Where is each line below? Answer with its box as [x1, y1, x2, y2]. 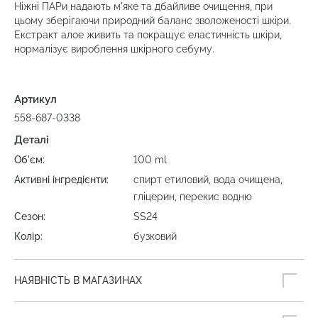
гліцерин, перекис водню [133, 191, 253, 203]
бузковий [133, 231, 177, 243]
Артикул [14, 93, 57, 106]
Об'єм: [14, 154, 45, 166]
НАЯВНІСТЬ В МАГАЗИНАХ [14, 275, 142, 287]
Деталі [14, 133, 49, 147]
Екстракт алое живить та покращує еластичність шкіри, [14, 29, 282, 41]
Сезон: [14, 211, 45, 223]
